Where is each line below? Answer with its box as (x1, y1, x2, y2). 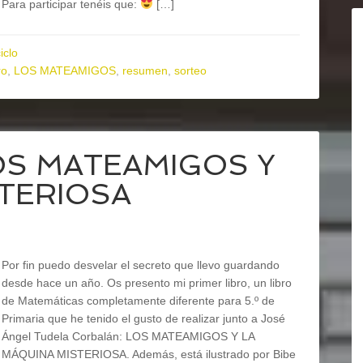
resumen (122, 64, 168, 77)
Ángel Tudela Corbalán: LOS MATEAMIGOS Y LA (2, 330, 254, 343)
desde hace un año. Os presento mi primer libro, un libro (2, 276, 292, 289)
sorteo (174, 64, 207, 77)
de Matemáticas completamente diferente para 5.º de (2, 294, 275, 307)
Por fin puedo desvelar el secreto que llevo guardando (2, 258, 280, 271)
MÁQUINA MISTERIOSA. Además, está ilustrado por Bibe (2, 348, 296, 361)
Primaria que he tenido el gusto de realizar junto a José (2, 312, 285, 325)
